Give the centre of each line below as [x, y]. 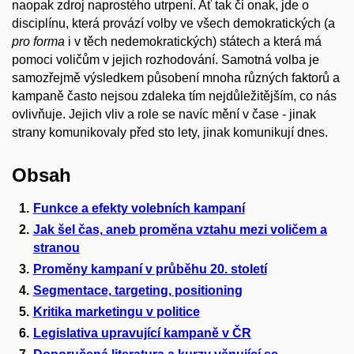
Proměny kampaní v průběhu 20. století [150, 269]
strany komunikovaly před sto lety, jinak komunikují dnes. [170, 132]
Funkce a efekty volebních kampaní [139, 208]
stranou [56, 247]
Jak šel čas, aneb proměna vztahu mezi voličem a [180, 229]
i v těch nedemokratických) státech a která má [193, 41]
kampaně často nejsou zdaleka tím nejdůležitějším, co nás [174, 96]
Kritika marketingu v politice [116, 311]
